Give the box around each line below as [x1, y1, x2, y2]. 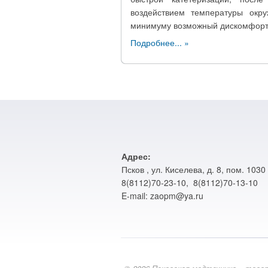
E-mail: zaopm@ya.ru [121, 190, 203, 202]
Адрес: [121, 150, 151, 162]
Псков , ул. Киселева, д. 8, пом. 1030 [121, 163, 266, 175]
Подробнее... [130, 36, 182, 48]
